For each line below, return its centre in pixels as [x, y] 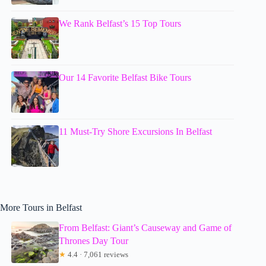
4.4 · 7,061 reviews [97, 255]
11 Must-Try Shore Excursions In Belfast [136, 131]
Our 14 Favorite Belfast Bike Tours [125, 77]
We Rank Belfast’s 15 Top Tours [120, 23]
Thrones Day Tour [94, 241]
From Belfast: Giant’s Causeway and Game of [145, 228]
